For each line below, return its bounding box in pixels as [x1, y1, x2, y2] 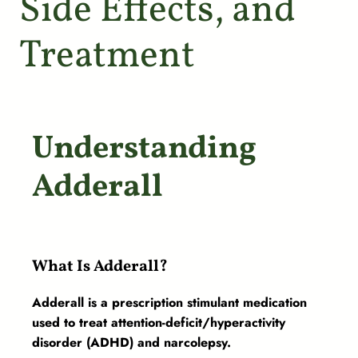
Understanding [32, 127, 257, 173]
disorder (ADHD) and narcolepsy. [32, 333, 235, 352]
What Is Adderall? [32, 256, 168, 279]
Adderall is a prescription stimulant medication [32, 293, 307, 312]
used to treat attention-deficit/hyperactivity [32, 313, 285, 332]
